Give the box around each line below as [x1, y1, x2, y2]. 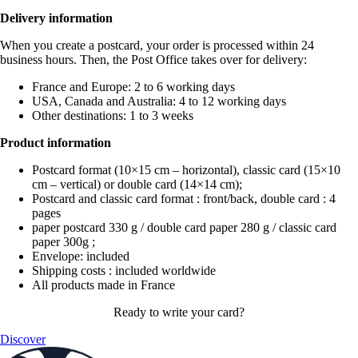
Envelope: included [32, 249, 129, 264]
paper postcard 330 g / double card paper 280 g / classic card [32, 221, 336, 235]
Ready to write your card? [113, 305, 245, 320]
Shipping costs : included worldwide [32, 264, 216, 278]
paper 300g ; [32, 235, 95, 249]
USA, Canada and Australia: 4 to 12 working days [32, 94, 286, 109]
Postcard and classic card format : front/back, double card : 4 [32, 192, 336, 206]
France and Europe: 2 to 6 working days [32, 80, 235, 94]
